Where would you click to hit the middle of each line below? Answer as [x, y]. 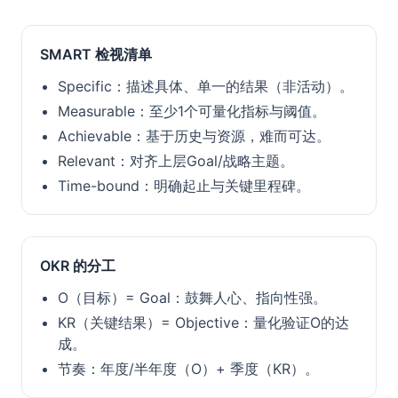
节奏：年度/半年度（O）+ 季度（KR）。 [188, 369]
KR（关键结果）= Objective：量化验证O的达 [203, 322]
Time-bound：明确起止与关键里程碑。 [184, 186]
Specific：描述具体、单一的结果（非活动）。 [206, 86]
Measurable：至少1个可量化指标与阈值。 [192, 111]
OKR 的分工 [78, 266]
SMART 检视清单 [96, 54]
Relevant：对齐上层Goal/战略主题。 [176, 161]
